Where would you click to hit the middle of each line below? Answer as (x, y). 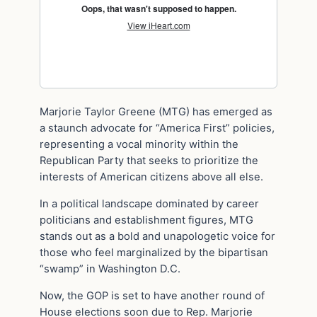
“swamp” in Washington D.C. (110, 269)
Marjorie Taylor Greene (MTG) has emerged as (156, 112)
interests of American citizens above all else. (151, 177)
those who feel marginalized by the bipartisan (154, 252)
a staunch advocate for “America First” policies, (157, 128)
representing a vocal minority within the (139, 145)
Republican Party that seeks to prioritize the (149, 161)
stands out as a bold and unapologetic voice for (157, 236)
